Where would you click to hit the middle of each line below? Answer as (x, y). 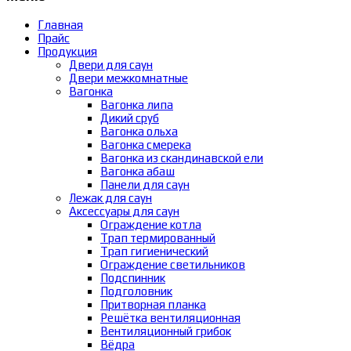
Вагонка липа (137, 104)
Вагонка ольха (139, 131)
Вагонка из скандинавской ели (182, 157)
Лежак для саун (110, 197)
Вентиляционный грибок (166, 331)
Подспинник (133, 277)
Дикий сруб (130, 118)
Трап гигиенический (154, 251)
